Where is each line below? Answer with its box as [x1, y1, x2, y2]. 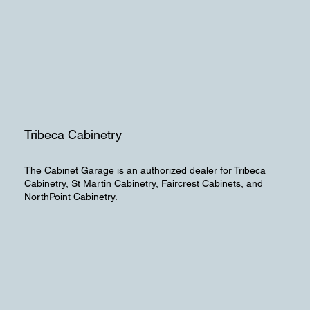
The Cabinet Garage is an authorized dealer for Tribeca [24, 164, 266, 176]
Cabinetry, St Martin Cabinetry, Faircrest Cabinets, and [24, 177, 264, 189]
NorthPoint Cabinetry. [24, 190, 118, 202]
